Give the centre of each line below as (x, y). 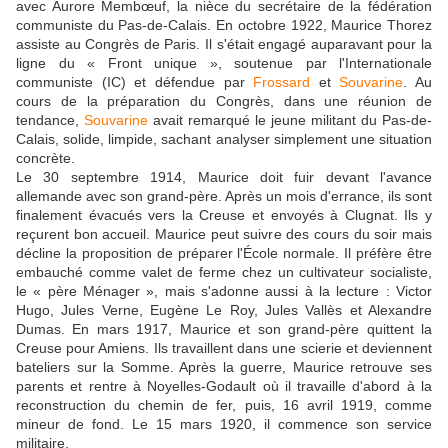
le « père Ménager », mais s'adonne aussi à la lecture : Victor (224, 290)
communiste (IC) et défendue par (135, 81)
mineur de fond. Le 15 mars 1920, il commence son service (224, 423)
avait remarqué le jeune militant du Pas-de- (290, 119)
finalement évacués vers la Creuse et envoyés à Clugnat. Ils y (224, 214)
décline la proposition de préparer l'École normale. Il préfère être (224, 252)
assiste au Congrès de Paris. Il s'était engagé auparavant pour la (224, 43)
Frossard (282, 81)
